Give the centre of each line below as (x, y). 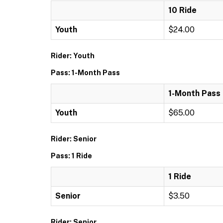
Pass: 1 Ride (71, 156)
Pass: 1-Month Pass (85, 73)
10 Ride (182, 10)
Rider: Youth (73, 56)
